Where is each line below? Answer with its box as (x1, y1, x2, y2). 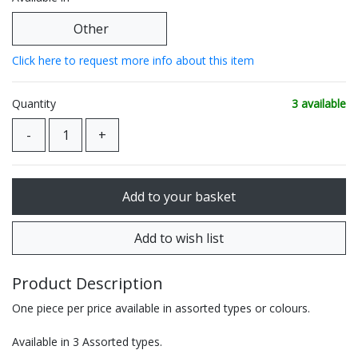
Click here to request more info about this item (12, 53, 254, 69)
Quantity (12, 96, 56, 112)
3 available (292, 96, 346, 112)
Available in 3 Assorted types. (12, 334, 162, 350)
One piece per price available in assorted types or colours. (12, 300, 310, 316)
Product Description (12, 272, 163, 295)
